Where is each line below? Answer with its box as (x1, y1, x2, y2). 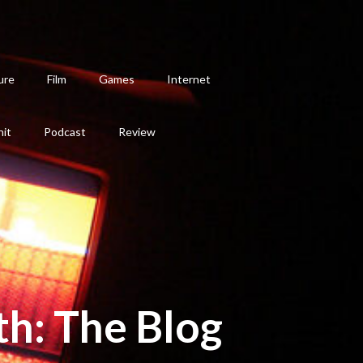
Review (118, 125, 156, 139)
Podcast (44, 125, 86, 139)
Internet (167, 72, 211, 86)
